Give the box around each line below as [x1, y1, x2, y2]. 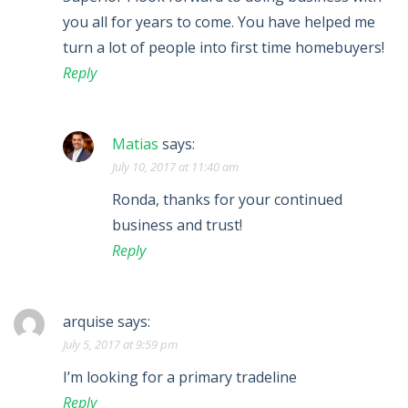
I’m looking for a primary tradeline [63, 367, 297, 388]
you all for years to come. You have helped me [63, 12, 375, 33]
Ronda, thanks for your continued [112, 189, 342, 210]
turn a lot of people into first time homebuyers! [63, 37, 384, 58]
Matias [112, 134, 158, 155]
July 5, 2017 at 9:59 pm [63, 336, 178, 353]
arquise [63, 311, 114, 332]
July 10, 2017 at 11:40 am [112, 158, 239, 176]
